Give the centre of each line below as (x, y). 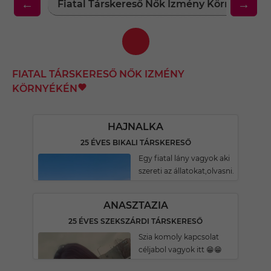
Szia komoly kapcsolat (179, 237)
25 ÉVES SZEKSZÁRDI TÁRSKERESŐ (135, 221)
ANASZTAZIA (135, 205)
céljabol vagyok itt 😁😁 (180, 250)
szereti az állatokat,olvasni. (186, 171)
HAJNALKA (135, 127)
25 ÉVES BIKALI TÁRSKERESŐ (135, 142)
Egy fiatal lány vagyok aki (184, 158)
